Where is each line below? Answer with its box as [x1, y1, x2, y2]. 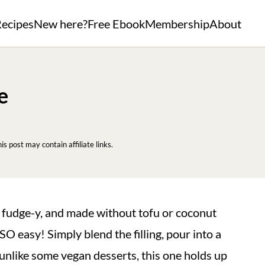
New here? [34, 17, 88, 31]
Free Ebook [88, 17, 145, 31]
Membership [145, 17, 209, 31]
